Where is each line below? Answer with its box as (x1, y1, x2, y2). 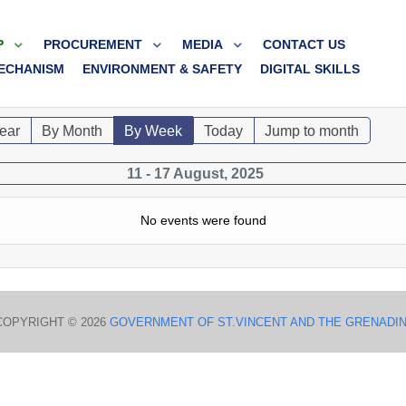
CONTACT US (263, 36, 346, 52)
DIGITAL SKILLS (260, 61, 361, 76)
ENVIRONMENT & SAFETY (82, 61, 243, 76)
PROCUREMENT (43, 36, 143, 52)
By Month (42, 122, 103, 139)
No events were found (140, 212, 266, 227)
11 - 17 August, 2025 (127, 165, 265, 181)
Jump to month (265, 122, 360, 139)
